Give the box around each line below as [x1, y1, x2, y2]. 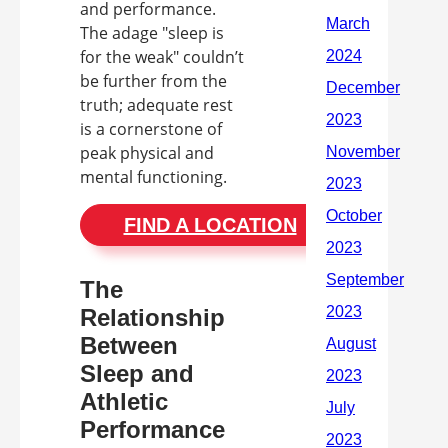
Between [80, 332, 178, 360]
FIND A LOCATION [123, 214, 297, 237]
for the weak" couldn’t [80, 46, 244, 69]
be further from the [80, 70, 227, 93]
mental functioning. [80, 166, 227, 189]
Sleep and [80, 360, 194, 388]
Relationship [80, 304, 225, 332]
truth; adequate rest [80, 94, 233, 117]
